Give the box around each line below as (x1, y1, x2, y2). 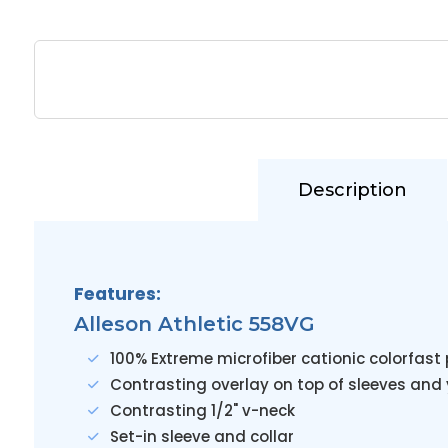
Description (297, 179, 407, 201)
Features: (73, 282, 161, 306)
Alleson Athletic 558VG (73, 312, 315, 336)
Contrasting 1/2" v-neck (109, 400, 295, 421)
